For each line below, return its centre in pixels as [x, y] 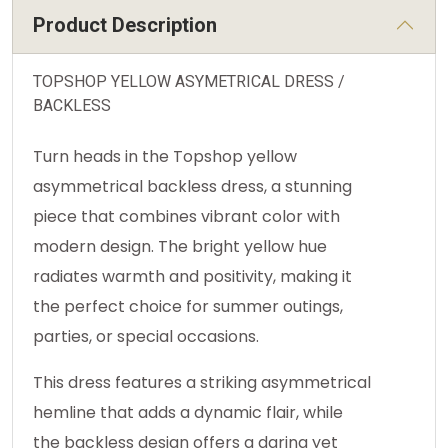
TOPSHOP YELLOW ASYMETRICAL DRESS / [189, 82]
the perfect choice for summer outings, [188, 307]
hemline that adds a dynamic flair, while [188, 413]
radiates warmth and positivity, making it [192, 277]
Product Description [125, 25]
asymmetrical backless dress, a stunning [192, 187]
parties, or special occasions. [146, 337]
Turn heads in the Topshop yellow [165, 157]
